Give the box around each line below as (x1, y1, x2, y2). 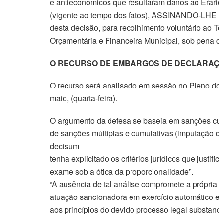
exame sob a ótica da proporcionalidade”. (50, 165, 193, 177)
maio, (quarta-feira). (50, 92, 117, 104)
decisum (50, 140, 79, 152)
